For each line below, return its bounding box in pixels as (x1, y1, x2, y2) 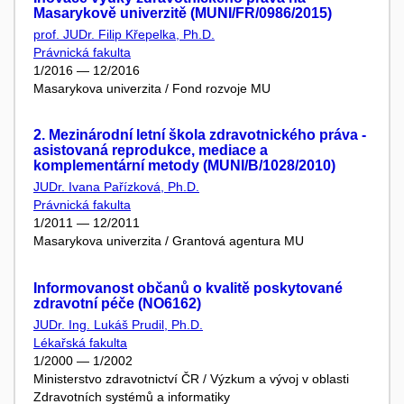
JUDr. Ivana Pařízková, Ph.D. (33, 179, 199, 194)
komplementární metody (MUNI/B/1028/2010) (33, 158, 335, 173)
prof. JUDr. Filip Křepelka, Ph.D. (33, 26, 215, 41)
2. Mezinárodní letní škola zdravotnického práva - (33, 127, 366, 142)
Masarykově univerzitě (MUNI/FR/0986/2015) (33, 5, 332, 21)
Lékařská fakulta (33, 335, 127, 350)
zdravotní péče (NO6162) (33, 295, 201, 311)
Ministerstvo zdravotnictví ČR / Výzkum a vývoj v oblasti (33, 371, 349, 386)
